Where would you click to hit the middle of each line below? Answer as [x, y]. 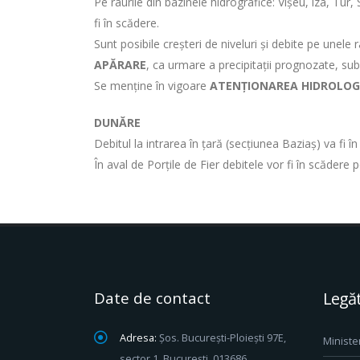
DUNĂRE [117, 123]
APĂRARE [120, 65]
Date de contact [152, 298]
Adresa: [138, 338]
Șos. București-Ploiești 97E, [223, 338]
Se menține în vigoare [152, 86]
